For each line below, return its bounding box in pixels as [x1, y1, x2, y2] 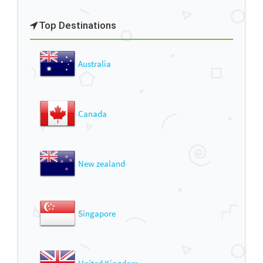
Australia [78, 58, 111, 69]
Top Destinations [39, 19, 116, 31]
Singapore [78, 207, 116, 219]
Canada [78, 107, 107, 119]
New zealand [78, 157, 125, 169]
